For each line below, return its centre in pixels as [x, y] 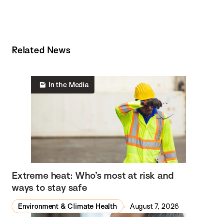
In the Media [69, 85]
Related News [41, 50]
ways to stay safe [49, 187]
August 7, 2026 [154, 206]
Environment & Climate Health [68, 206]
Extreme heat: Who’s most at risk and [93, 175]
